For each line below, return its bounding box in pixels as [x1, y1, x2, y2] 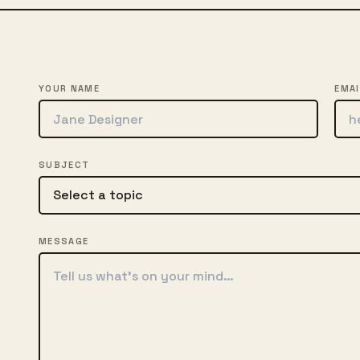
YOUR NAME [39, 83, 100, 94]
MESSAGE [39, 235, 89, 247]
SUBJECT [39, 159, 90, 170]
